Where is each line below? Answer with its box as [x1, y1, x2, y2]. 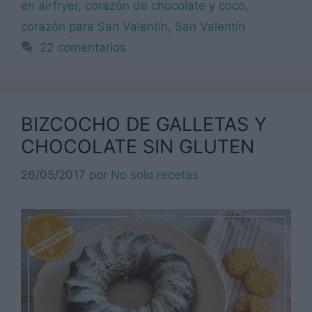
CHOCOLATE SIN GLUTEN [21, 135, 254, 159]
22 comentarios [40, 40, 127, 55]
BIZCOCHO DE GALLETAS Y [21, 113, 267, 136]
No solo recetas [111, 167, 198, 182]
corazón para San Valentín [21, 19, 168, 34]
